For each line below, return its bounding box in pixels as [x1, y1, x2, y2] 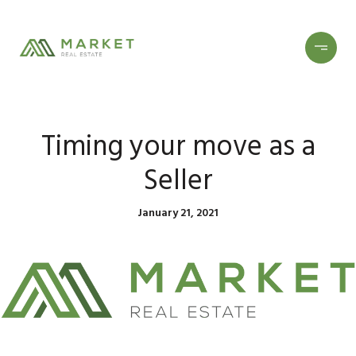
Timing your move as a [41, 123, 315, 169]
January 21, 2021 [137, 203, 219, 222]
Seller [143, 157, 213, 203]
